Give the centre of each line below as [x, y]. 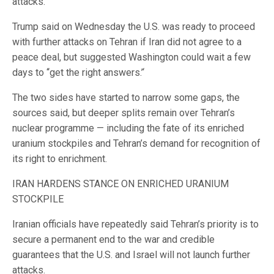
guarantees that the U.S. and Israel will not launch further [131, 255]
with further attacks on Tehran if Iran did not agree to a [127, 42]
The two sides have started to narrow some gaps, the [126, 98]
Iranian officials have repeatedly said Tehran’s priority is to [135, 224]
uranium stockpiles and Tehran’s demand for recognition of [136, 144]
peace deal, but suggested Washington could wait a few [131, 57]
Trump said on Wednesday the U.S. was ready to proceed [134, 27]
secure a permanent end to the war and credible [113, 240]
